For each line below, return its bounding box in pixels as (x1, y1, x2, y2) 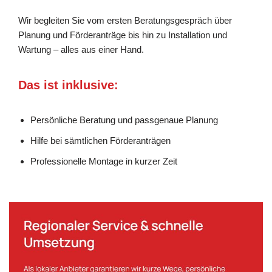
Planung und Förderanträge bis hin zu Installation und (18, 29, 227, 40)
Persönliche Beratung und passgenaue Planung (30, 114, 218, 125)
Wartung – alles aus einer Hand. (18, 44, 144, 55)
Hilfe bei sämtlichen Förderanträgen (30, 135, 171, 146)
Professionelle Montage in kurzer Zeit (30, 155, 177, 166)
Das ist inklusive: (18, 78, 118, 92)
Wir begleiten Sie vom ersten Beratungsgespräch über (18, 15, 232, 25)
